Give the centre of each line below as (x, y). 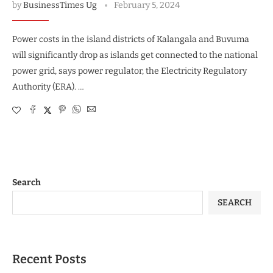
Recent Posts (49, 259)
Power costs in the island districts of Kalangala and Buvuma (131, 40)
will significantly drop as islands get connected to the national (135, 55)
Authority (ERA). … (48, 87)
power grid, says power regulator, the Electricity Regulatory (129, 71)
